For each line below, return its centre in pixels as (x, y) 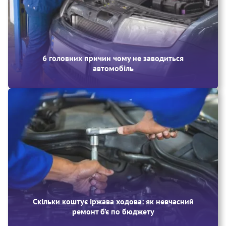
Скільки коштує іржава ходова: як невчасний (113, 201)
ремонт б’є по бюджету (113, 211)
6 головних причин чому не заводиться (113, 58)
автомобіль (113, 68)
